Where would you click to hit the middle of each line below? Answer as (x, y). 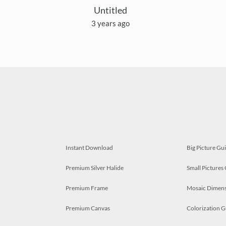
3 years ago (110, 23)
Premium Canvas (88, 208)
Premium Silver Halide (95, 168)
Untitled (110, 10)
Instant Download (89, 148)
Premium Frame (87, 188)
